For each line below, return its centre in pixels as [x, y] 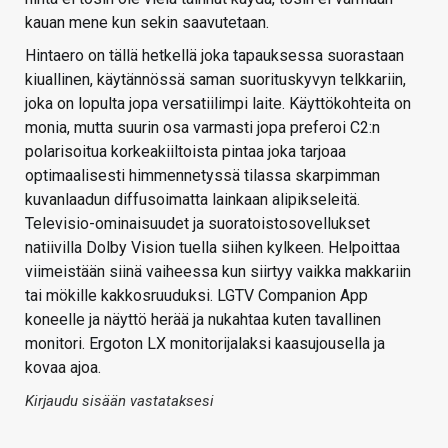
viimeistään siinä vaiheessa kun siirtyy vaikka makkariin [218, 271]
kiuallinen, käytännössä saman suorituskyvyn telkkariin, [215, 79]
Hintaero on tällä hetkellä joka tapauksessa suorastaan [214, 55]
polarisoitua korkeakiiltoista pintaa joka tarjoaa [185, 151]
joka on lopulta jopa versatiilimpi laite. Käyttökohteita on [218, 103]
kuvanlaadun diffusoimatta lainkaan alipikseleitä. [192, 199]
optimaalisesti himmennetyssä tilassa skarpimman [202, 175]
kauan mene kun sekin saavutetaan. [147, 22]
